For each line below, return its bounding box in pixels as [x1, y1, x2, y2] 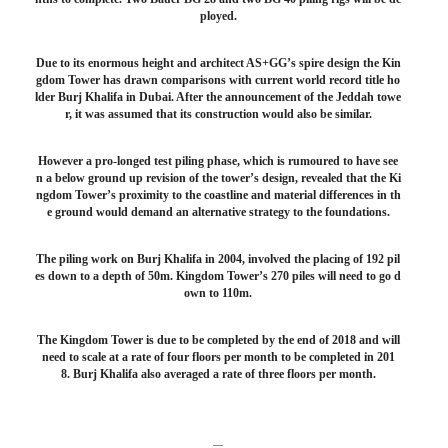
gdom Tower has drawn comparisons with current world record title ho [36, 73, 400, 87]
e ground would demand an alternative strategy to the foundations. [46, 205, 390, 219]
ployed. [199, 9, 237, 23]
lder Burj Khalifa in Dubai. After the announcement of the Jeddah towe [35, 90, 401, 104]
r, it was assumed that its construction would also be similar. [64, 107, 372, 121]
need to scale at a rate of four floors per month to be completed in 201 [41, 350, 395, 364]
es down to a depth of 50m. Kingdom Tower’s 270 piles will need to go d [35, 269, 401, 283]
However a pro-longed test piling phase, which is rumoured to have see [38, 154, 398, 168]
